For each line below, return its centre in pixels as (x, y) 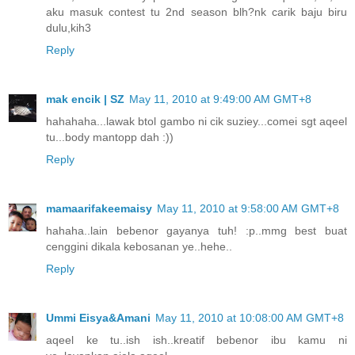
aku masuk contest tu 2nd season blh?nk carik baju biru (197, 11)
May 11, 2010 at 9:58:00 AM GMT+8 (248, 208)
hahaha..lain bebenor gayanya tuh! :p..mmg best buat (197, 230)
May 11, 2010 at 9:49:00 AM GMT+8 (220, 99)
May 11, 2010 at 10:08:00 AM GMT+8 (250, 317)
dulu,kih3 (69, 27)
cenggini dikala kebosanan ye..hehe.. (139, 246)
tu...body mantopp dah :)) (110, 137)
